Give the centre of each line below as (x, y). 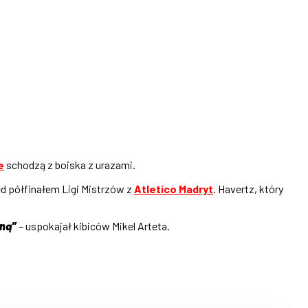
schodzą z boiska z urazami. (70, 164)
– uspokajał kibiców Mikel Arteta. (94, 225)
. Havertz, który (248, 188)
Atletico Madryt (174, 188)
